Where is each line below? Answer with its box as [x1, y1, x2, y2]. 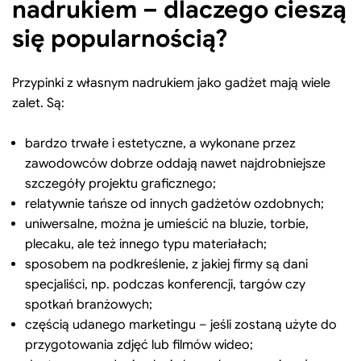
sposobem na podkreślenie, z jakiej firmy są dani [25, 255, 308, 272]
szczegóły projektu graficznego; [25, 175, 216, 192]
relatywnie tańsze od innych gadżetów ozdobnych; [25, 195, 324, 212]
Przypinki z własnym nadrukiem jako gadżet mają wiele [12, 74, 330, 91]
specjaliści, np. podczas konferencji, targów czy [25, 276, 305, 293]
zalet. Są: [12, 94, 64, 111]
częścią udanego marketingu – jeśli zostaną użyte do [25, 316, 337, 333]
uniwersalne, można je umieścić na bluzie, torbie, [25, 215, 309, 232]
